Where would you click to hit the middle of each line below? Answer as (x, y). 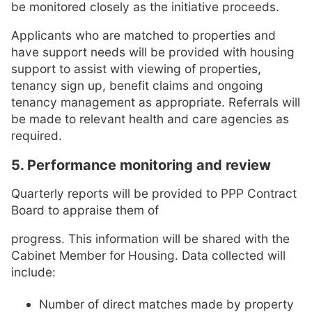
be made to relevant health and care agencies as (150, 119)
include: (33, 272)
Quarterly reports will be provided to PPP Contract (154, 193)
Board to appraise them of (85, 210)
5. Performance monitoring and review (141, 165)
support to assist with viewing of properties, (136, 69)
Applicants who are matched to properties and (143, 36)
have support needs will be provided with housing (153, 52)
